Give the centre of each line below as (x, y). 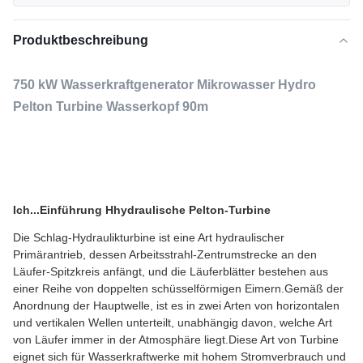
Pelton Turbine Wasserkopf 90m (111, 107)
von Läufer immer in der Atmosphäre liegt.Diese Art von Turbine (176, 340)
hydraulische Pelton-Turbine (192, 210)
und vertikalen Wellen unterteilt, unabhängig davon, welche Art (173, 322)
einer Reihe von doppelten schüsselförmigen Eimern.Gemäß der (178, 288)
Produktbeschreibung (81, 40)
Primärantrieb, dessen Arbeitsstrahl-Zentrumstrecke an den (165, 254)
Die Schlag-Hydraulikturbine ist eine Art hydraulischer (149, 237)
